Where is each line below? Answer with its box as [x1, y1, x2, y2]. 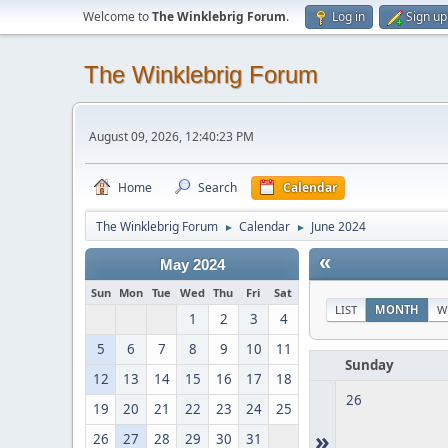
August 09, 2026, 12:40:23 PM [89, 127, 254, 145]
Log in [332, 8, 365, 25]
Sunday [345, 356, 394, 374]
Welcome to [83, 8, 152, 25]
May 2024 [159, 257, 225, 273]
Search [198, 179, 237, 196]
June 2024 [311, 218, 366, 235]
